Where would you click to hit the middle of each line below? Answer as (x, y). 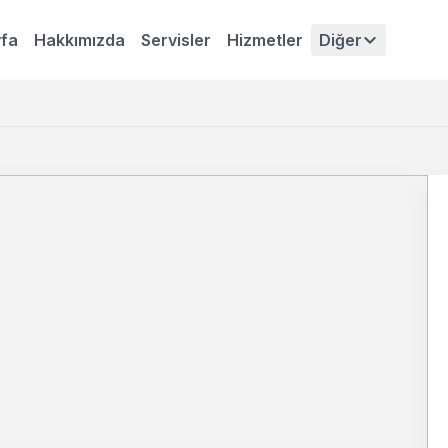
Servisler (176, 39)
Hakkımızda (79, 39)
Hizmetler (265, 39)
